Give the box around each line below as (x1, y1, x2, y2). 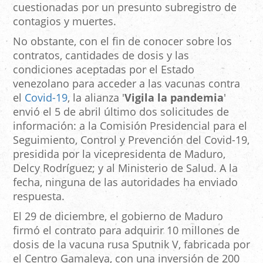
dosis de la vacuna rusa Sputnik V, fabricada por (13, 237, 250, 251)
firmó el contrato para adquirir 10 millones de (13, 222, 240, 237)
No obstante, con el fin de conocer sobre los (13, 33, 232, 48)
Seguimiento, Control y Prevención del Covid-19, (13, 132, 249, 147)
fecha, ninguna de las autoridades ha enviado (13, 174, 238, 189)
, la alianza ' (68, 90, 124, 104)
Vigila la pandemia (124, 90, 224, 104)
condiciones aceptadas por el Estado (13, 62, 194, 76)
